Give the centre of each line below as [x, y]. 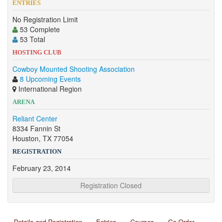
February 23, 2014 [42, 168]
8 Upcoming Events [50, 79]
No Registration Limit [45, 19]
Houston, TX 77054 [43, 138]
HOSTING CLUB [37, 52]
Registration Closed [111, 185]
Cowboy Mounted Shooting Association [74, 69]
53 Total [31, 39]
